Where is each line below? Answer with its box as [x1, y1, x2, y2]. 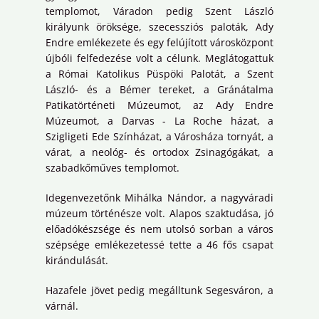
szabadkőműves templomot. [46, 161, 179, 175]
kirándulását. [46, 253, 108, 268]
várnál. [46, 299, 78, 313]
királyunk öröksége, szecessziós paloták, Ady [46, 20, 273, 34]
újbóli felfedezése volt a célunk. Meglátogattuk [46, 51, 273, 66]
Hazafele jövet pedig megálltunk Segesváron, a [46, 283, 273, 298]
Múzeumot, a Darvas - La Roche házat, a [46, 114, 273, 128]
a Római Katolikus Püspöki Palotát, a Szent [46, 67, 273, 81]
